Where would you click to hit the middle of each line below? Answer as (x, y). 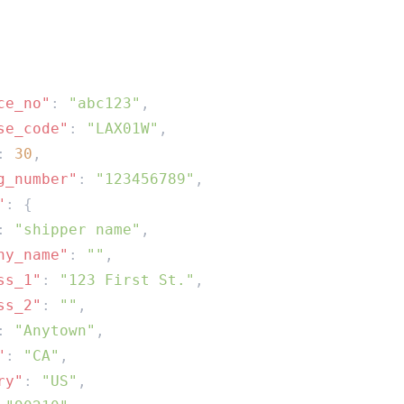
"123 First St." (127, 280)
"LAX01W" (123, 129)
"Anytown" (55, 331)
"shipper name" (78, 230)
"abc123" (105, 103)
